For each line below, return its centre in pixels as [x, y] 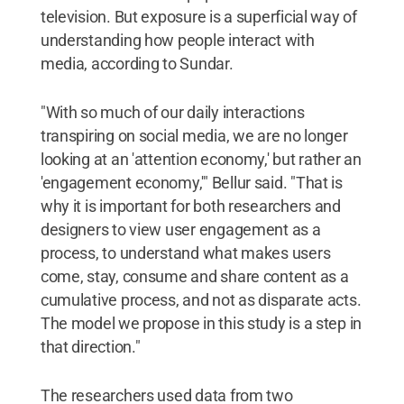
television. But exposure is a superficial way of [198, 16]
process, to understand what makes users [185, 252]
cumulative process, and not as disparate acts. [201, 299]
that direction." [90, 346]
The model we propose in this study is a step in [201, 323]
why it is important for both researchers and [190, 206]
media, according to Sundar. [137, 63]
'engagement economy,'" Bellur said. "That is [191, 182]
